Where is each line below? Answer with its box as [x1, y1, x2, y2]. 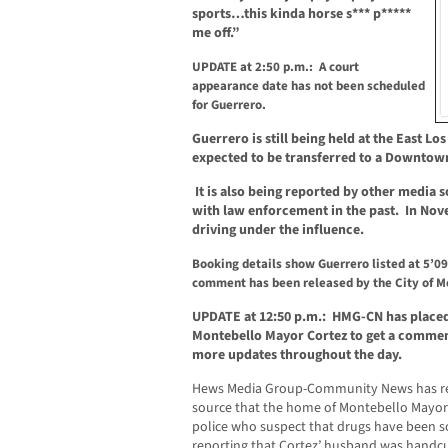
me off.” [192, 23, 240, 44]
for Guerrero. [192, 96, 272, 115]
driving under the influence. [192, 220, 367, 241]
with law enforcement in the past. [192, 201, 402, 222]
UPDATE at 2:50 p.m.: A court [192, 58, 359, 77]
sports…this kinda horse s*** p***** [192, 4, 411, 25]
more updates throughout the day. [192, 345, 402, 366]
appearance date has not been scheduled [192, 77, 425, 96]
